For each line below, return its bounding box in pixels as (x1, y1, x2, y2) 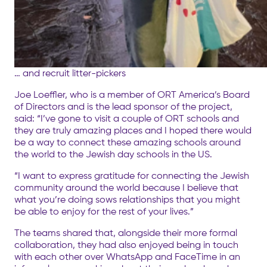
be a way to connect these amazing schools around (14, 136, 241, 148)
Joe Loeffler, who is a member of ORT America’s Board (14, 88, 250, 100)
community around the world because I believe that (14, 181, 238, 193)
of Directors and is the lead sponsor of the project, (14, 100, 232, 112)
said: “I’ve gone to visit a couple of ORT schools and (14, 112, 239, 124)
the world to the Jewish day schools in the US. (14, 148, 212, 160)
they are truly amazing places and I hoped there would (14, 124, 252, 136)
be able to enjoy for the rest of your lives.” (14, 205, 194, 217)
